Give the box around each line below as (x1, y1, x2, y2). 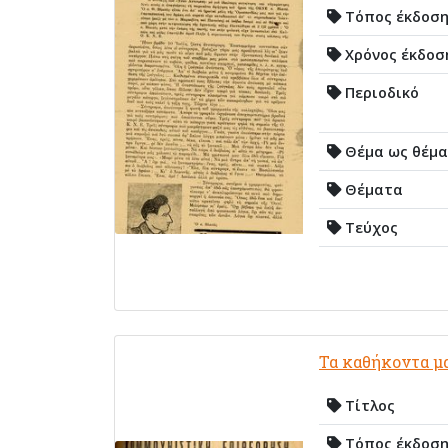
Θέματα (341, 179, 403, 199)
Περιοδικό (341, 82, 419, 102)
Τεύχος (341, 217, 398, 237)
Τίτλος (341, 395, 395, 415)
